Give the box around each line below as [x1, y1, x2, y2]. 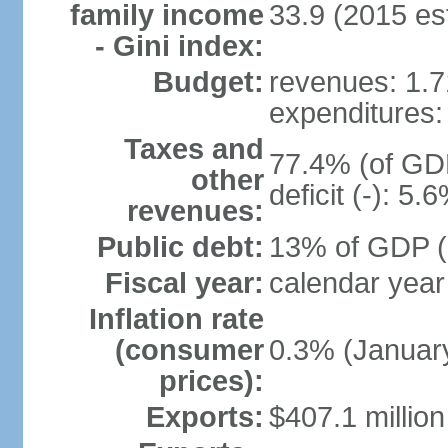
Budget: [152, 66, 264, 98]
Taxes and [123, 133, 264, 165]
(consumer [114, 334, 264, 366]
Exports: [145, 401, 264, 433]
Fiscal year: [104, 267, 264, 299]
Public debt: [96, 231, 264, 263]
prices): [158, 365, 264, 397]
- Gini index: [94, 30, 264, 62]
